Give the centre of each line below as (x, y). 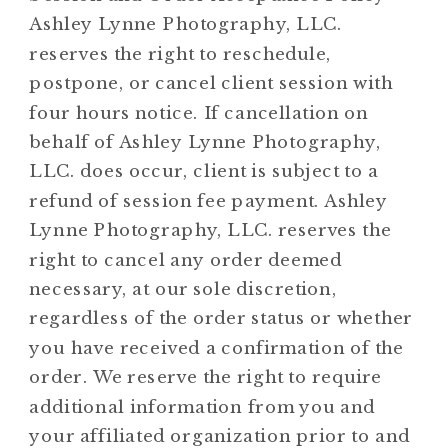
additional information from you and (202, 406)
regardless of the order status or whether (221, 318)
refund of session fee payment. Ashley (209, 200)
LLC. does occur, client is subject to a (204, 171)
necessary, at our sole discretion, (183, 289)
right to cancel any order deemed (185, 259)
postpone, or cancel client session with (211, 83)
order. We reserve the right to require (205, 377)
